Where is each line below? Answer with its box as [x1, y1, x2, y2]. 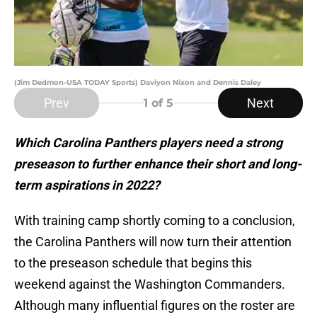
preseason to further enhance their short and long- [14, 156, 301, 172]
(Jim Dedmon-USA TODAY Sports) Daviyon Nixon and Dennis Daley [14, 78, 261, 88]
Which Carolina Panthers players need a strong [14, 135, 282, 151]
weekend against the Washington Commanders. [14, 277, 285, 292]
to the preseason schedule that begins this [14, 255, 252, 271]
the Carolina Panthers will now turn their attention [14, 234, 292, 250]
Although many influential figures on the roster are [14, 298, 295, 313]
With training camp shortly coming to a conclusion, [14, 213, 295, 229]
